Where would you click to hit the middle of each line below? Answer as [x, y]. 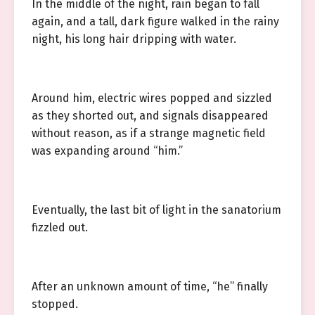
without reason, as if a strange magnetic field [149, 133]
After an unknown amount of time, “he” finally [150, 287]
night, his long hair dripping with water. [134, 39]
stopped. [55, 304]
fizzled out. [60, 227]
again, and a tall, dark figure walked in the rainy [155, 21]
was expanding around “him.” [107, 151]
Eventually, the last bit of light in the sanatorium [156, 210]
